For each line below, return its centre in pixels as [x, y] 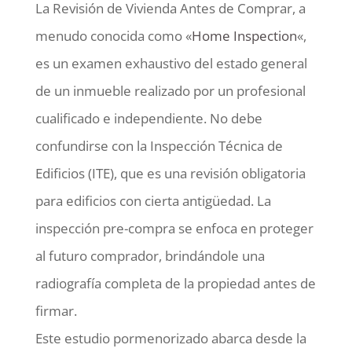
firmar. [56, 310]
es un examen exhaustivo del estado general [171, 63]
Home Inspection [244, 35]
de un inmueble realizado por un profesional [170, 90]
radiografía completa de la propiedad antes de [175, 283]
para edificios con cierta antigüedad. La [153, 200]
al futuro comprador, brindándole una [150, 255]
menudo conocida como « [113, 35]
